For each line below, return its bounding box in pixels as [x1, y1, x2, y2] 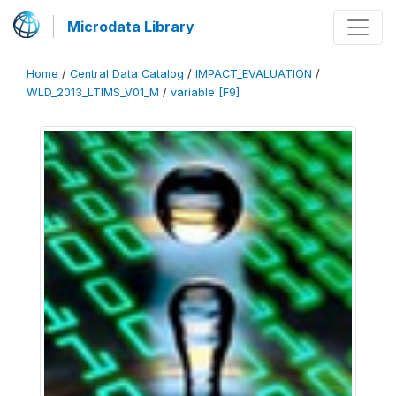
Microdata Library [67, 18, 194, 35]
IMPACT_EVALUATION [195, 67, 312, 80]
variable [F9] [171, 86, 240, 99]
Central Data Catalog [70, 67, 184, 80]
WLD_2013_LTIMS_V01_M [27, 86, 159, 99]
